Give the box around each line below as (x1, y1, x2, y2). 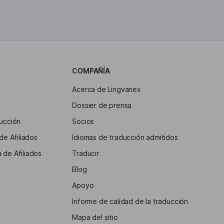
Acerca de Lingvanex (72, 85, 141, 93)
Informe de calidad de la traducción (72, 197, 188, 205)
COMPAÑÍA (72, 66, 110, 75)
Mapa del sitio (72, 213, 118, 221)
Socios (72, 117, 94, 125)
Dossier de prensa (72, 101, 132, 109)
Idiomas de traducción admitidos (72, 133, 178, 141)
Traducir (72, 149, 99, 157)
